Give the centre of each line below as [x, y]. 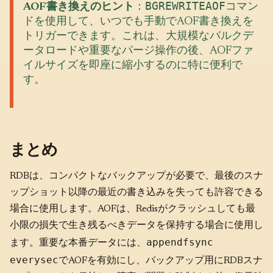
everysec [34, 260]
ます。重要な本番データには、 [78, 243]
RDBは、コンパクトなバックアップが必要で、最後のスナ [136, 176]
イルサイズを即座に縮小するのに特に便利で [133, 66]
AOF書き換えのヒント [79, 7]
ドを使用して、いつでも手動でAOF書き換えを [138, 22]
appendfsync [180, 242]
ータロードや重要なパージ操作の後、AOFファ [138, 51]
